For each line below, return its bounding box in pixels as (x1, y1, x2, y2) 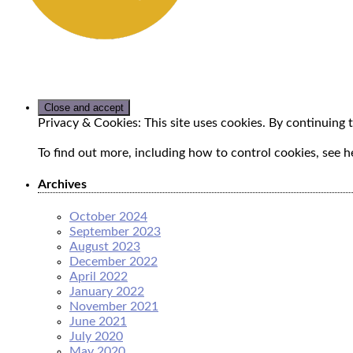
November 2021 (69, 300, 158, 314)
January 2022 (69, 285, 144, 299)
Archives (38, 177, 87, 191)
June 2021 (69, 315, 127, 329)
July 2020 (69, 330, 123, 344)
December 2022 (69, 255, 158, 269)
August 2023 (69, 240, 140, 254)
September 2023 (69, 225, 161, 239)
